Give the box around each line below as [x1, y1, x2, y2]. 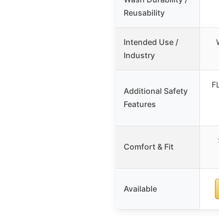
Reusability [124, 7, 165, 18]
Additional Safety [124, 86, 188, 96]
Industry [124, 50, 155, 60]
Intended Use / [124, 37, 178, 47]
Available [124, 183, 157, 194]
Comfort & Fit [124, 141, 174, 152]
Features [124, 99, 156, 109]
